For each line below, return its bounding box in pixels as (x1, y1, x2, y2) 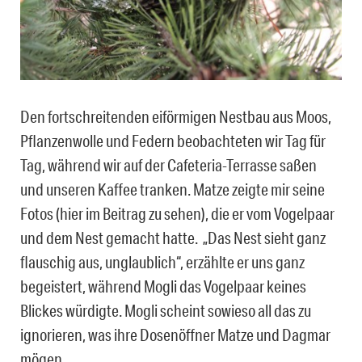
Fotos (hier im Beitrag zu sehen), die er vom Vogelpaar (20, 204, 335, 224)
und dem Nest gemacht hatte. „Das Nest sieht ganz (20, 228, 326, 248)
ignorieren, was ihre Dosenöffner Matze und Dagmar (20, 325, 330, 345)
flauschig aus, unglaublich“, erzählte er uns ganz (20, 252, 305, 272)
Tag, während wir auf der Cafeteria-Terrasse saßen (20, 155, 317, 175)
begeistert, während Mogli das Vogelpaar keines (20, 276, 306, 297)
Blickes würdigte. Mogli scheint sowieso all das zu (20, 301, 311, 321)
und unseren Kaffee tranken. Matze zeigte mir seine (20, 179, 325, 200)
